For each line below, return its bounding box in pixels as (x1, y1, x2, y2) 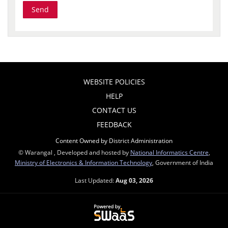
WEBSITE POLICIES (83, 76, 145, 87)
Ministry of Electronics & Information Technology (15, 158, 152, 166)
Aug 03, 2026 (116, 176, 153, 184)
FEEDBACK (96, 119, 132, 129)
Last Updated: (75, 176, 116, 184)
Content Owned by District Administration (55, 136, 173, 145)
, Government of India (152, 158, 213, 166)
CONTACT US (92, 105, 136, 115)
